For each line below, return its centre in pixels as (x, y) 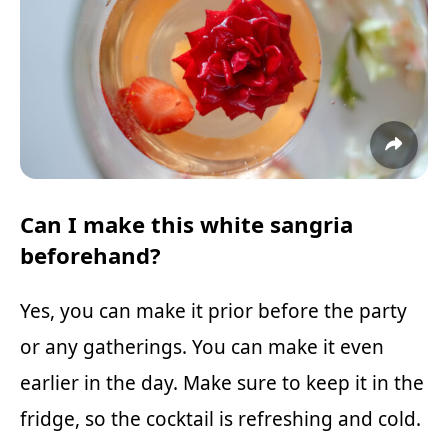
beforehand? (90, 255)
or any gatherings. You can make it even (202, 346)
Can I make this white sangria (186, 224)
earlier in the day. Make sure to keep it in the (222, 382)
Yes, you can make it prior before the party (213, 310)
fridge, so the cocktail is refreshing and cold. (220, 418)
